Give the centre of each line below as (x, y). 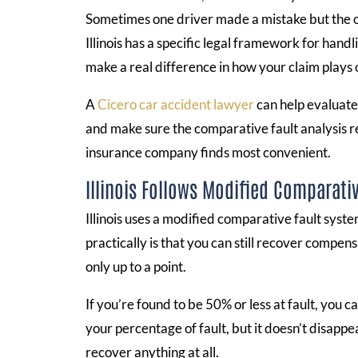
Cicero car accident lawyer (175, 104)
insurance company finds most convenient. (209, 152)
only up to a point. (136, 266)
